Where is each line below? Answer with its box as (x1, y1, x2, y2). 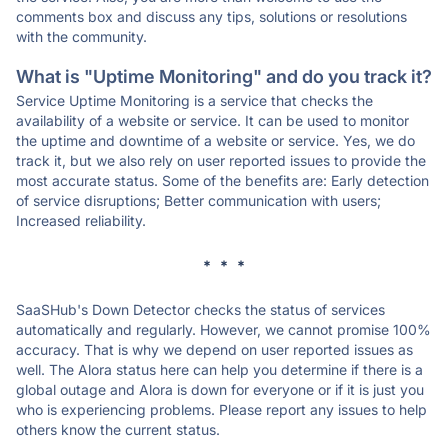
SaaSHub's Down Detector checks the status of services (16, 301, 385, 318)
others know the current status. (16, 421, 220, 438)
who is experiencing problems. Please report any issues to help (16, 401, 427, 418)
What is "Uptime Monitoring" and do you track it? (16, 66, 432, 87)
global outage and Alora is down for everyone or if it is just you (16, 381, 424, 398)
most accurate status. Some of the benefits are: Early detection (16, 172, 429, 189)
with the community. (16, 28, 147, 45)
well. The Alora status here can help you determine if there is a (16, 361, 423, 378)
